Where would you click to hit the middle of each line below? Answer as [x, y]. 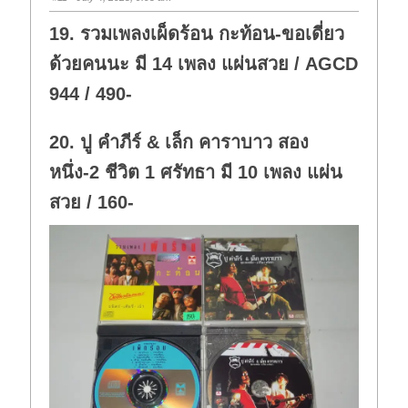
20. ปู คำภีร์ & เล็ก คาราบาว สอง [179, 142]
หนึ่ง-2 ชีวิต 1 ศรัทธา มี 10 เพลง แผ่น [196, 172]
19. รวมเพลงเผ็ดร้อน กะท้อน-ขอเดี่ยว [197, 33]
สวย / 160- [92, 202]
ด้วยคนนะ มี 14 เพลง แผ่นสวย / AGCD [204, 63]
